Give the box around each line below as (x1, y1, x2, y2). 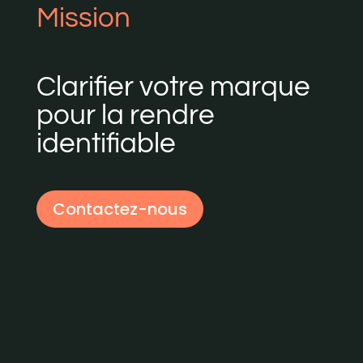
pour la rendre (36, 100, 215, 130)
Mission (36, 3, 130, 33)
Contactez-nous (52, 198, 187, 221)
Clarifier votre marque (36, 72, 310, 102)
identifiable (36, 129, 176, 159)
